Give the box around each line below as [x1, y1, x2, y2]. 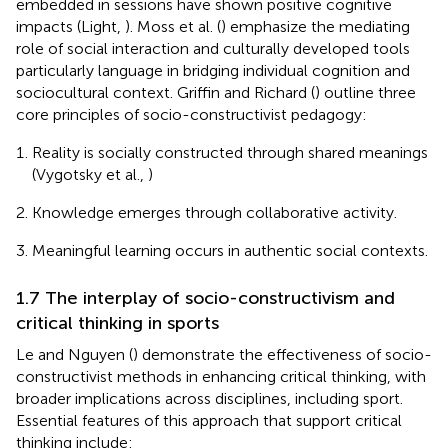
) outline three [315, 82, 416, 102]
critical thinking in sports [16, 311, 219, 334]
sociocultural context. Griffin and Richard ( [16, 82, 315, 102]
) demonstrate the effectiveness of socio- [133, 344, 432, 364]
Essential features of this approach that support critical [16, 410, 402, 430]
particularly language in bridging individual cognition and [16, 60, 410, 80]
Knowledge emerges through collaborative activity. [32, 202, 397, 222]
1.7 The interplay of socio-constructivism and [16, 286, 395, 309]
